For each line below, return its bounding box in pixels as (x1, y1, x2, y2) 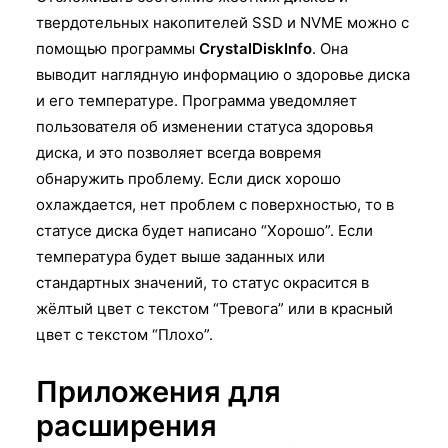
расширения (36, 407, 217, 443)
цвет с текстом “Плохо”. (36, 324, 213, 344)
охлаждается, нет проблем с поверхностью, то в (36, 194, 394, 214)
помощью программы (36, 38, 199, 58)
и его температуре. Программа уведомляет (36, 90, 357, 110)
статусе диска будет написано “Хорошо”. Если (36, 220, 373, 240)
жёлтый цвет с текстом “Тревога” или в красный (36, 298, 393, 318)
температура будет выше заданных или (36, 246, 325, 266)
